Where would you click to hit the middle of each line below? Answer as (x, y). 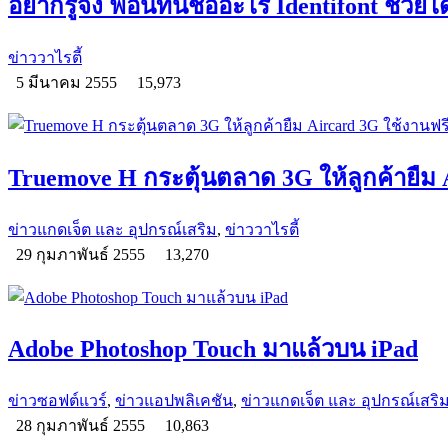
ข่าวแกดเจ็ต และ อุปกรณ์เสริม (112, 229)
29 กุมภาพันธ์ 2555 (82, 254)
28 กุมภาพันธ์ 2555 (82, 426)
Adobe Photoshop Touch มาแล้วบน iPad (213, 349)
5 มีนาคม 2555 (68, 82)
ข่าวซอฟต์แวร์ (57, 401)
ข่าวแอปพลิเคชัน (174, 401)
